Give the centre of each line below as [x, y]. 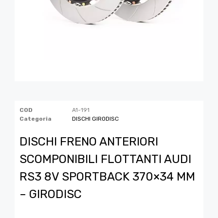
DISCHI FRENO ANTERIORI [89, 141]
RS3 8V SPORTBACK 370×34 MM [107, 176]
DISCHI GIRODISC [95, 118]
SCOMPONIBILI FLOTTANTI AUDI [105, 159]
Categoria [36, 118]
